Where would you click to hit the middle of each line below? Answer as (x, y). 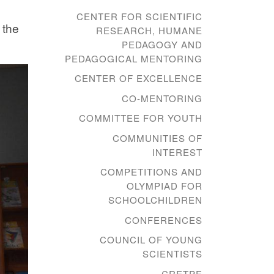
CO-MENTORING (162, 98)
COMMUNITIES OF (157, 138)
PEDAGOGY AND (162, 44)
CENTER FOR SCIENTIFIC (139, 16)
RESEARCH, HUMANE (149, 30)
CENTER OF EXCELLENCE (139, 78)
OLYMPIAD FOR (165, 186)
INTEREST (177, 152)
